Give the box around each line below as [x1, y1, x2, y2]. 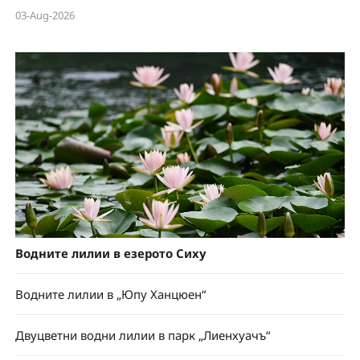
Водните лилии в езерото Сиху [14, 245, 207, 262]
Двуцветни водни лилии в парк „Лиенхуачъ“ [14, 327, 270, 344]
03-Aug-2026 [14, 7, 75, 22]
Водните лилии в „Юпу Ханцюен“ [14, 286, 206, 303]
